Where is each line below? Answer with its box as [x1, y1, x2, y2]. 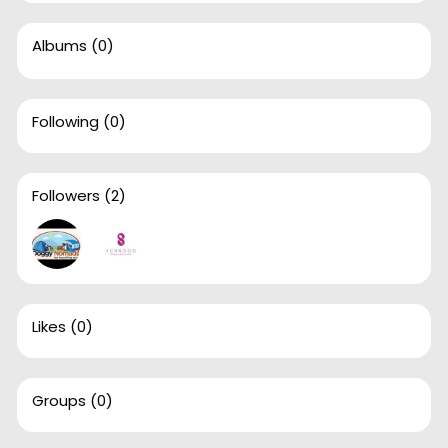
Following [31, 110, 99, 132]
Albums [31, 34, 87, 56]
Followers [31, 184, 100, 206]
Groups [31, 389, 86, 411]
